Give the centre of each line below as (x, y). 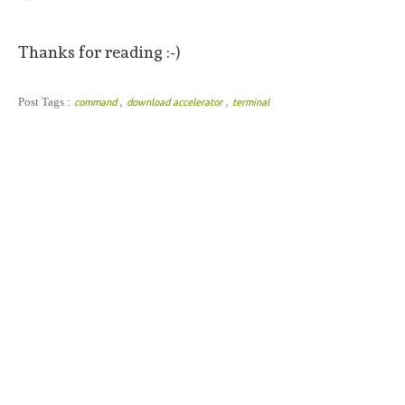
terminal (251, 102)
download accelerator (176, 102)
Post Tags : (44, 101)
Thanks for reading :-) (99, 52)
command (97, 102)
